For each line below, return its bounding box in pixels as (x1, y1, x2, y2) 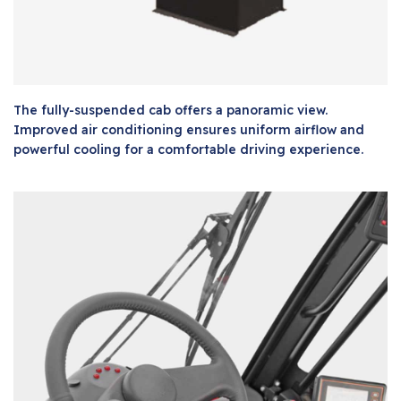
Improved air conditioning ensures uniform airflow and (13, 122, 364, 139)
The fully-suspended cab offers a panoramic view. (13, 102, 328, 119)
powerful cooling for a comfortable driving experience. (13, 141, 363, 158)
